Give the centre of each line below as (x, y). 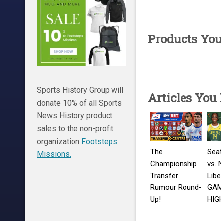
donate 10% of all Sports (79, 103)
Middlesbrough (174, 211)
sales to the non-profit (75, 129)
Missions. (54, 154)
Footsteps (99, 142)
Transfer (164, 176)
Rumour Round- (176, 188)
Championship (173, 164)
